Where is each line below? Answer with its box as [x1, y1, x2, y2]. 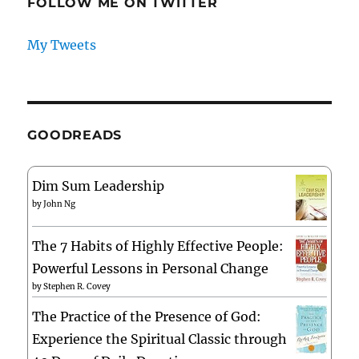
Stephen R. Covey [43, 281, 111, 292]
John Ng [43, 199, 76, 210]
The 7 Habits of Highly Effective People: [32, 238, 284, 255]
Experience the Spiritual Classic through [32, 331, 288, 348]
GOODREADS [27, 127, 123, 143]
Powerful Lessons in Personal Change [32, 260, 269, 277]
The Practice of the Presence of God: [32, 309, 262, 325]
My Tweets [27, 37, 97, 54]
